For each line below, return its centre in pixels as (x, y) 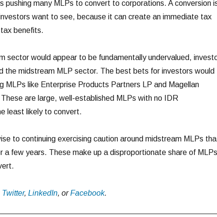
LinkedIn (43, 193)
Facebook (87, 193)
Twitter (13, 193)
